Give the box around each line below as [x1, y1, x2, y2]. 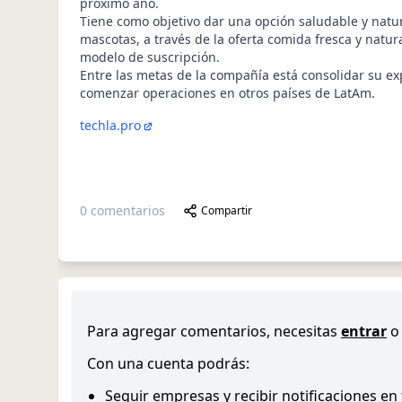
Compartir [201, 202, 252, 218]
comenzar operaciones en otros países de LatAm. [80, 84, 375, 101]
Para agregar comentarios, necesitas [87, 320, 337, 341]
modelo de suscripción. [80, 48, 220, 66]
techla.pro [80, 117, 141, 134]
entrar [341, 320, 387, 341]
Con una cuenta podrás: [87, 353, 249, 373]
